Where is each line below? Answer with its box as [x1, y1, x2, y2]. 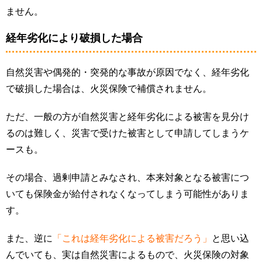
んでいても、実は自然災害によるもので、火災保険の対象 [6, 250, 249, 260]
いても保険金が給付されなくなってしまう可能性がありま [6, 189, 249, 199]
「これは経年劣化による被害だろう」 [53, 233, 212, 244]
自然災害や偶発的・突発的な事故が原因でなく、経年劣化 [6, 67, 249, 78]
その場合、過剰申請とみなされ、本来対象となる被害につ [6, 173, 249, 183]
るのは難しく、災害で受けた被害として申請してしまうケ [6, 128, 249, 139]
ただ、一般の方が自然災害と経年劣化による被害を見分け [6, 112, 249, 122]
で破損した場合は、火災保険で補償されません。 [6, 84, 212, 94]
